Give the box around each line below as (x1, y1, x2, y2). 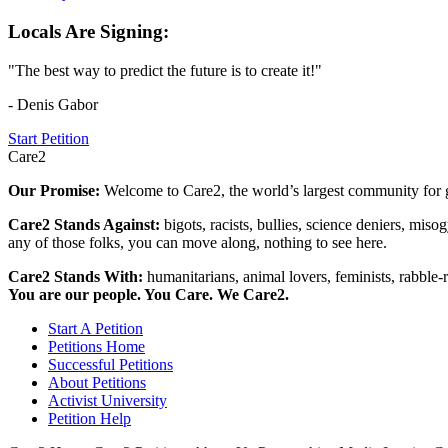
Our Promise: (8, 181, 104, 199)
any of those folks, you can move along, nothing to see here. (8, 233, 387, 251)
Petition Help (48, 409, 131, 427)
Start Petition (8, 129, 89, 147)
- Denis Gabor (8, 95, 98, 113)
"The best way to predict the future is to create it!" (8, 61, 322, 79)
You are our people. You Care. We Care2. (8, 285, 289, 303)
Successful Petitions (48, 355, 173, 373)
